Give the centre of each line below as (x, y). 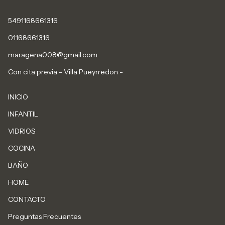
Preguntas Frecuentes (44, 216)
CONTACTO (27, 199)
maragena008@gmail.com (53, 55)
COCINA (22, 148)
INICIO (18, 97)
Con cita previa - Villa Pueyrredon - (66, 72)
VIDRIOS (22, 131)
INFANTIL (23, 114)
